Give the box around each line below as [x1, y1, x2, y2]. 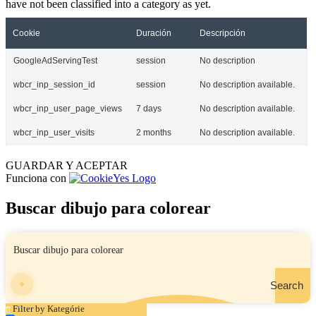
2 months [136, 127, 171, 138]
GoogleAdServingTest [13, 55, 97, 66]
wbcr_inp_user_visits [13, 127, 95, 138]
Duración [136, 28, 171, 38]
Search [270, 279, 303, 291]
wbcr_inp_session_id [13, 79, 95, 90]
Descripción [200, 28, 245, 38]
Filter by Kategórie [13, 303, 85, 314]
